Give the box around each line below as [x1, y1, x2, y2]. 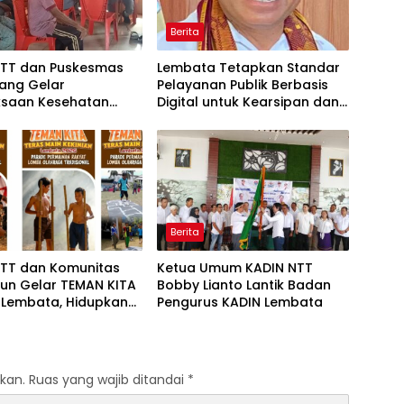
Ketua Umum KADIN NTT [156, 259, 313, 278]
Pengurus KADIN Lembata [156, 293, 323, 312]
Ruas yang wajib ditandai [29, 371, 188, 390]
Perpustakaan [156, 110, 250, 129]
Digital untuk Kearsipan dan [156, 93, 339, 112]
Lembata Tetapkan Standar [156, 59, 340, 78]
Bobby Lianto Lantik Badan [156, 276, 331, 295]
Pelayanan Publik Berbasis [156, 76, 328, 95]
